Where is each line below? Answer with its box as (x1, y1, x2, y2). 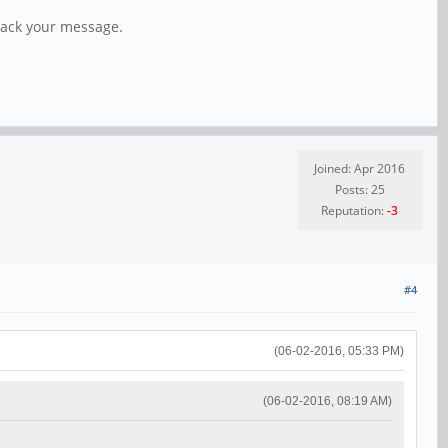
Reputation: (321, 201, 387, 219)
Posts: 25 (334, 180, 385, 198)
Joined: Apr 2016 (314, 159, 405, 177)
